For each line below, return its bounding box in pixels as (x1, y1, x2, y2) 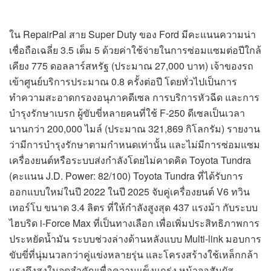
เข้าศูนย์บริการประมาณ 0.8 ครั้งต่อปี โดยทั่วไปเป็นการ (9, 74, 237, 88)
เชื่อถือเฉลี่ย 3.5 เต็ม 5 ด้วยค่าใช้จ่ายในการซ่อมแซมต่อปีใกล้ (9, 42, 261, 57)
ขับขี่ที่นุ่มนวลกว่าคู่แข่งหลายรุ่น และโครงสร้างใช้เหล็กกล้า (9, 247, 258, 261)
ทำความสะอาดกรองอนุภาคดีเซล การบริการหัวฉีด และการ (9, 90, 260, 104)
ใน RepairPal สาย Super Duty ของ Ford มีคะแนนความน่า (9, 27, 256, 41)
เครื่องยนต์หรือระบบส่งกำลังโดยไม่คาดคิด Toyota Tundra (9, 152, 251, 167)
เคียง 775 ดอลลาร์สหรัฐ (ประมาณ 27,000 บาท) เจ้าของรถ (9, 58, 253, 73)
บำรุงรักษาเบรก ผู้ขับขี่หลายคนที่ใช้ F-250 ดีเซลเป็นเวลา (9, 105, 245, 120)
